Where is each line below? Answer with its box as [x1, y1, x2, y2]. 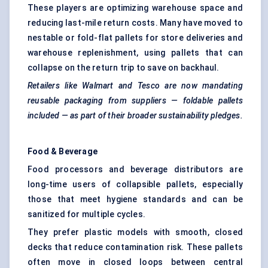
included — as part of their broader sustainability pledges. [28, 111, 243, 121]
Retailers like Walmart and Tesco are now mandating [28, 81, 243, 91]
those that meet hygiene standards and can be [28, 194, 243, 205]
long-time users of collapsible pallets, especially [28, 179, 243, 190]
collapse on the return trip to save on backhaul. [28, 63, 220, 73]
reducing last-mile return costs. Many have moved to [28, 18, 243, 28]
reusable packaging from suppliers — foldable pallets [28, 96, 243, 106]
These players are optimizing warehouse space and [28, 3, 243, 13]
